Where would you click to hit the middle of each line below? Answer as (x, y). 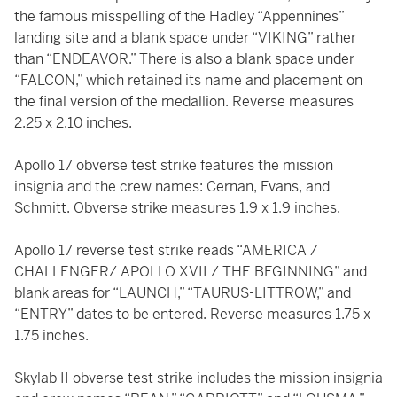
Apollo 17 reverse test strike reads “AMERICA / (166, 250)
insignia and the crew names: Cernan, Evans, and (172, 187)
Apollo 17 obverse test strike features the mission (174, 165)
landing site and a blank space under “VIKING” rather (185, 38)
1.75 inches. (53, 335)
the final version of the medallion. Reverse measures (184, 101)
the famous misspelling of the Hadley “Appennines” (179, 16)
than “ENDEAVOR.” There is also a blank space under (184, 59)
